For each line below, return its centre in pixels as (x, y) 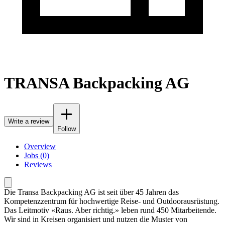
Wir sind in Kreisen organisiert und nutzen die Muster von (96, 219)
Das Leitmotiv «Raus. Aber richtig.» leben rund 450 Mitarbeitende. (110, 210)
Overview (40, 146)
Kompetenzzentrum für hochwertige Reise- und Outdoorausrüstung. (112, 201)
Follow (67, 129)
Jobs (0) (37, 155)
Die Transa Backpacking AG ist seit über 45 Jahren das (91, 192)
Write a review (29, 121)
